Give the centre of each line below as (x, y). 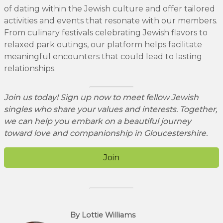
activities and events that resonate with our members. (111, 20)
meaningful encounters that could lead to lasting (103, 56)
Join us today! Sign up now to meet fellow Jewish (101, 97)
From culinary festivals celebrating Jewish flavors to (106, 32)
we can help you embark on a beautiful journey (98, 121)
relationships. (30, 68)
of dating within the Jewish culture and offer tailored (110, 8)
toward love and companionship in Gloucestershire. (106, 133)
